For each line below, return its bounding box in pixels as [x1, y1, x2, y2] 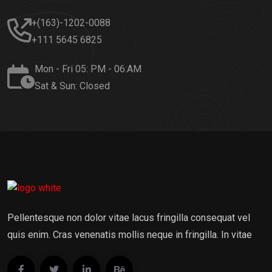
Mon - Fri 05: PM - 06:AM [35, 63, 141, 75]
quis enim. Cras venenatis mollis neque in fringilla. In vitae [7, 228, 252, 240]
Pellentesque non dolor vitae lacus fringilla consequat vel [7, 211, 250, 223]
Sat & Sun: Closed [35, 80, 110, 92]
